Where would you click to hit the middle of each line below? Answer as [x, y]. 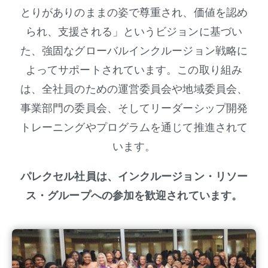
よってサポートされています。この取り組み [134, 69]
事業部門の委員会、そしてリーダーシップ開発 [134, 107]
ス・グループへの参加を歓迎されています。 [134, 195]
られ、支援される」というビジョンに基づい [134, 31]
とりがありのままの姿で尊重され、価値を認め [134, 12]
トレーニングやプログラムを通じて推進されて [134, 127]
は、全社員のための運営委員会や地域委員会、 [134, 88]
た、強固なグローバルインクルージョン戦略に [134, 50]
